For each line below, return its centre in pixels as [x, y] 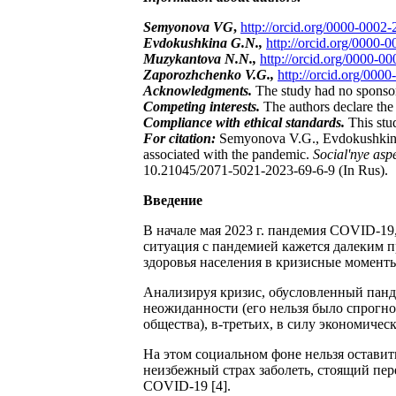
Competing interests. [202, 106]
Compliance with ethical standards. [244, 122]
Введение [173, 200]
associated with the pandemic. [228, 154]
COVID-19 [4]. [187, 385]
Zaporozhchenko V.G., [210, 74]
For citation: [181, 138]
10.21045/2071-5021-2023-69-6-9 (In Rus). [266, 170]
